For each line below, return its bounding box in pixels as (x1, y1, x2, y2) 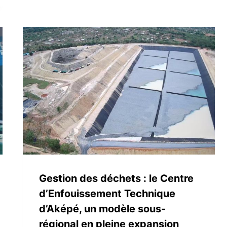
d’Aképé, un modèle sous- (39, 202, 166, 215)
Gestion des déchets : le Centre (39, 172, 194, 184)
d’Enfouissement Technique (39, 187, 176, 200)
